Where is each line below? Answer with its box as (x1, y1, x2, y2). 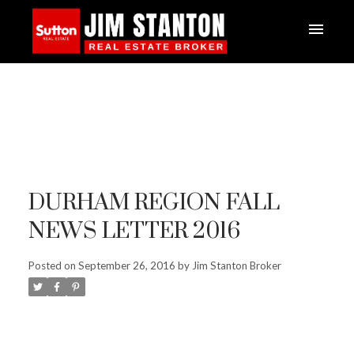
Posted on (28, 259, 78, 273)
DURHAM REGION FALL (28, 189, 280, 218)
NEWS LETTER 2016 (28, 217, 240, 247)
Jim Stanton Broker (191, 259, 281, 273)
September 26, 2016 (77, 259, 175, 273)
